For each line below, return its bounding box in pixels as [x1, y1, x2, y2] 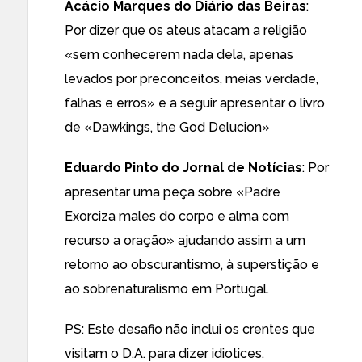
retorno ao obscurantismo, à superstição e [65, 257, 319, 272]
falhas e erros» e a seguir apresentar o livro [65, 95, 325, 111]
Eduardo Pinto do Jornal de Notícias [65, 160, 302, 175]
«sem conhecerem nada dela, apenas [65, 47, 293, 62]
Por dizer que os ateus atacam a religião [65, 23, 307, 38]
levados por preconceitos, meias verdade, [65, 71, 318, 86]
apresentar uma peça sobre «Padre [65, 184, 280, 200]
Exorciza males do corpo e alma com [65, 208, 289, 224]
